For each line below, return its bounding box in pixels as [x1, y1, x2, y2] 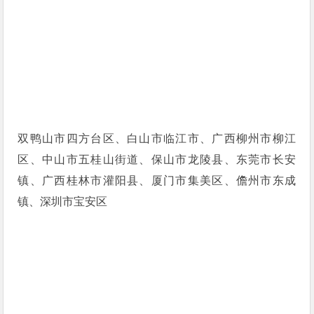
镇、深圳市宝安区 [18, 195, 108, 207]
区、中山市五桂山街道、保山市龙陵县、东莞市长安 [18, 153, 296, 165]
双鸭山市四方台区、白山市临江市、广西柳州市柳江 [18, 132, 296, 144]
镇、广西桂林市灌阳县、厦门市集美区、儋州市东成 [18, 174, 296, 186]
